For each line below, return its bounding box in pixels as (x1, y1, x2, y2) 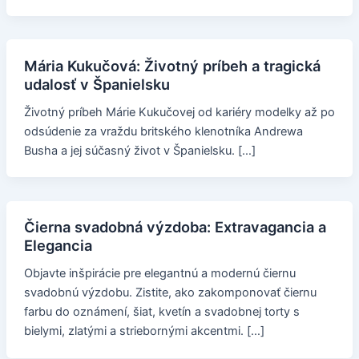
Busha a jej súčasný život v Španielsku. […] (23, 143, 256, 158)
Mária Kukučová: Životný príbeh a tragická (23, 56, 321, 75)
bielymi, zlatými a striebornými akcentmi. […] (23, 324, 264, 339)
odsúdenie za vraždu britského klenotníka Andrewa (23, 123, 303, 139)
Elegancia (23, 236, 92, 255)
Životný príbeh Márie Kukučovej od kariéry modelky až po (23, 104, 335, 119)
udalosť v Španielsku (23, 75, 170, 93)
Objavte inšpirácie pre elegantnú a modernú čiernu (23, 266, 296, 281)
